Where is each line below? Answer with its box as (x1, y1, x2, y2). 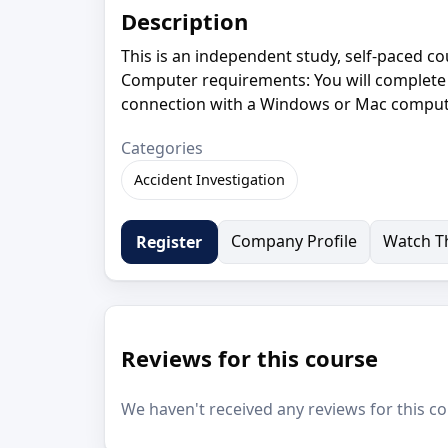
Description (121, 5, 248, 36)
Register (136, 230, 203, 253)
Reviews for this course (121, 342, 378, 373)
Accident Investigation (134, 169, 285, 189)
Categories (121, 136, 203, 159)
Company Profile (230, 229, 357, 252)
